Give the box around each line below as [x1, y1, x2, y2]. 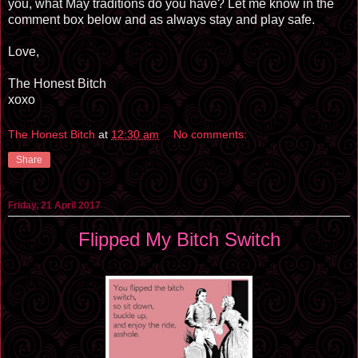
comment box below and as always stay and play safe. [8, 12, 315, 26]
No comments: [173, 127, 248, 141]
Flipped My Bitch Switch [78, 228, 280, 250]
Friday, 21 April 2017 [8, 199, 101, 211]
